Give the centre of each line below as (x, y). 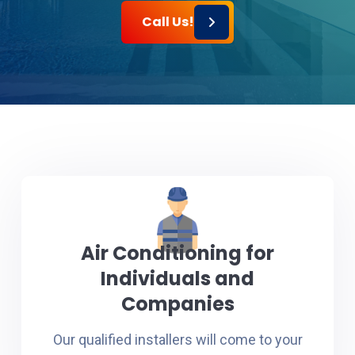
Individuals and (177, 279)
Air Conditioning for (177, 253)
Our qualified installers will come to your (177, 340)
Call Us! (168, 21)
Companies (177, 304)
